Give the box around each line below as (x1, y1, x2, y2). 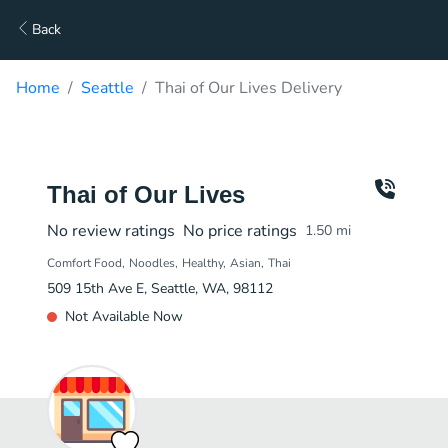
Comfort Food (47, 255, 122, 271)
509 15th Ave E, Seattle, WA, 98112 (47, 279, 273, 298)
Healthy (182, 255, 223, 271)
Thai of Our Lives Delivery (155, 77, 342, 99)
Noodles (129, 255, 175, 271)
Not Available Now (65, 307, 183, 326)
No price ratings (183, 220, 297, 242)
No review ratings (47, 220, 175, 242)
